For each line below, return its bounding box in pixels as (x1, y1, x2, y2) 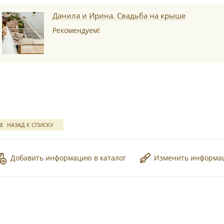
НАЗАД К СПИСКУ (7, 121, 54, 128)
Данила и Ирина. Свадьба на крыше (52, 10, 185, 20)
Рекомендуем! (52, 25, 100, 35)
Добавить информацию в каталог (10, 153, 126, 162)
